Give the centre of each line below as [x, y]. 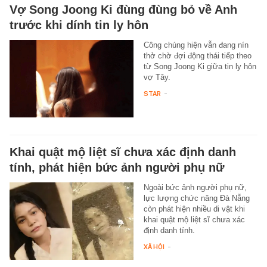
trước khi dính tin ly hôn [79, 25]
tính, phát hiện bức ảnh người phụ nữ [117, 167]
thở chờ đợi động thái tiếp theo [197, 55]
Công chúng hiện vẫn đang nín [196, 45]
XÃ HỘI [154, 246]
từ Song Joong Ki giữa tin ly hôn [200, 66]
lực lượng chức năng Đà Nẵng [196, 198]
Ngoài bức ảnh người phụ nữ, [195, 187]
